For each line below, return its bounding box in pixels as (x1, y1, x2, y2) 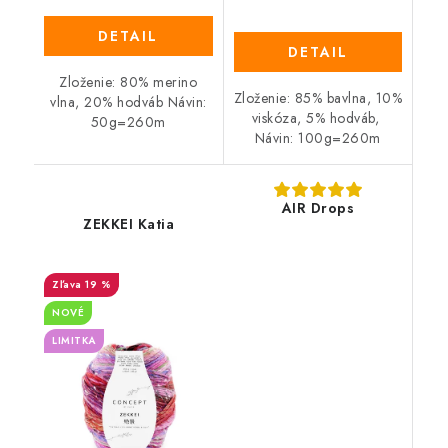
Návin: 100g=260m (254, 127, 381, 148)
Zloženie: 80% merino (59, 71, 198, 92)
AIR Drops (281, 197, 354, 218)
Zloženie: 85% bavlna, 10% (233, 87, 402, 108)
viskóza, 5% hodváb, (251, 107, 384, 128)
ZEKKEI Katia (83, 213, 175, 234)
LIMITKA (52, 332, 96, 348)
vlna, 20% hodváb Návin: (50, 91, 207, 112)
